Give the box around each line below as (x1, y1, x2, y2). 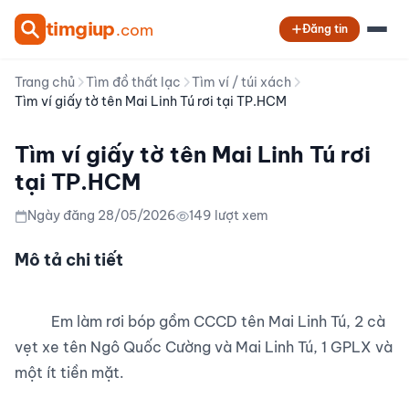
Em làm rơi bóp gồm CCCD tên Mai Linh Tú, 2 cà (15, 312, 51, 330)
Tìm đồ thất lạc (86, 74, 181, 90)
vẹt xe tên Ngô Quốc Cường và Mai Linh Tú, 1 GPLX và (15, 338, 393, 356)
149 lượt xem (189, 207, 268, 224)
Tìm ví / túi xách (192, 74, 291, 90)
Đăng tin (302, 22, 348, 36)
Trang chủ (15, 74, 75, 90)
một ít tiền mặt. (15, 363, 124, 382)
